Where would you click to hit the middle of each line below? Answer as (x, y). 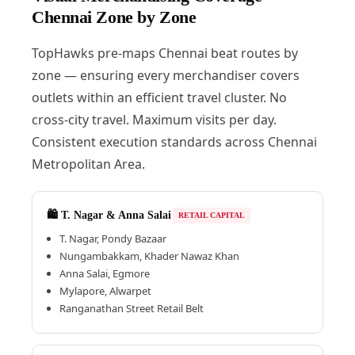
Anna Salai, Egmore (104, 273)
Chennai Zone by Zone (114, 17)
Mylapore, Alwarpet (105, 290)
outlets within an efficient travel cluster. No (159, 97)
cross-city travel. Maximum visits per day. (154, 119)
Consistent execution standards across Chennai (174, 141)
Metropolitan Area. (88, 164)
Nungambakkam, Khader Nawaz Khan (149, 256)
